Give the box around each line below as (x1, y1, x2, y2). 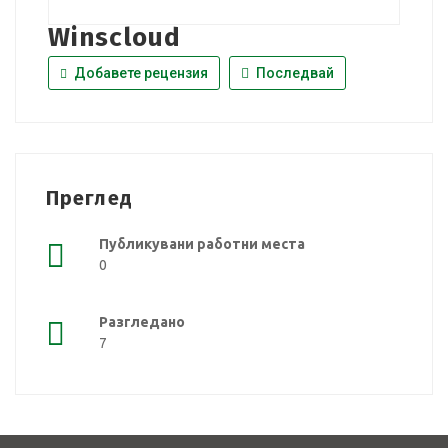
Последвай (253, 65, 334, 81)
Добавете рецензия (71, 65, 208, 81)
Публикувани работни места (99, 236, 305, 252)
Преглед (46, 186, 133, 210)
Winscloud (48, 22, 181, 53)
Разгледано (99, 314, 185, 330)
